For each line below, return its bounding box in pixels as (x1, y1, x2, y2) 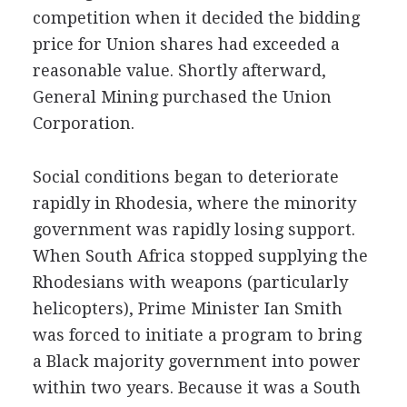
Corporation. (32, 114, 134, 133)
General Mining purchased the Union (32, 87, 332, 106)
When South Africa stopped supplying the (32, 246, 368, 265)
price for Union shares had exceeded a (32, 35, 340, 54)
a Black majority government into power (32, 352, 361, 371)
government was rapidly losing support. (32, 220, 355, 239)
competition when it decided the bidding (32, 8, 360, 27)
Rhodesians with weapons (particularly (32, 273, 348, 292)
